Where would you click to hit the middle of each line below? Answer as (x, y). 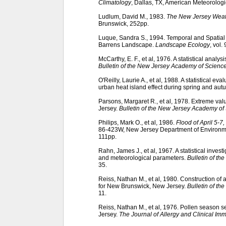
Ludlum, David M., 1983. (132, 16)
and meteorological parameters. (143, 158)
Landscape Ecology (183, 45)
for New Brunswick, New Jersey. (143, 186)
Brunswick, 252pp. (124, 23)
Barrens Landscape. (127, 45)
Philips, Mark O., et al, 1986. (137, 122)
